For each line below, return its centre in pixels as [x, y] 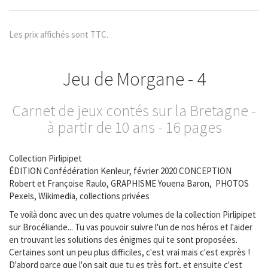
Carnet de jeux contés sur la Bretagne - [134, 110]
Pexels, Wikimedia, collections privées [79, 196]
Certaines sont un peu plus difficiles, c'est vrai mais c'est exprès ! [130, 252]
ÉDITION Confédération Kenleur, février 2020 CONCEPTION [120, 170]
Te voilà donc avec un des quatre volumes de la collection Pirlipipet [133, 214]
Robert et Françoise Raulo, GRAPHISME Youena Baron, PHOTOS [129, 183]
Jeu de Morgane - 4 [134, 79]
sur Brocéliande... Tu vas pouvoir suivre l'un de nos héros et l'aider [131, 227]
